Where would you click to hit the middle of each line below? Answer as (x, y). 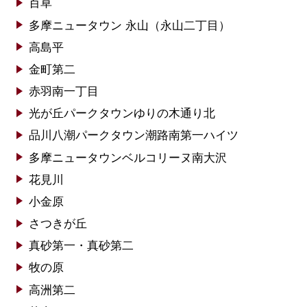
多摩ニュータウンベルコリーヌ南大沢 (127, 158)
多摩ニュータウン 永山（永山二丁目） (129, 25)
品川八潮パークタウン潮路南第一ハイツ (133, 136)
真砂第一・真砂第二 (81, 246)
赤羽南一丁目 (63, 92)
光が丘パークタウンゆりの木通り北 (122, 114)
